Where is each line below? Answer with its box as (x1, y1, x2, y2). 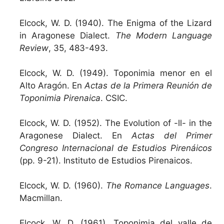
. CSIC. (100, 92, 127, 103)
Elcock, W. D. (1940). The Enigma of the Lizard (19, 17, 212, 28)
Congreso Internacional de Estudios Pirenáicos (19, 142, 212, 153)
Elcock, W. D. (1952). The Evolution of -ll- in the (19, 117, 212, 128)
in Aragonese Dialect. (19, 30, 115, 40)
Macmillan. (19, 192, 62, 203)
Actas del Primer (122, 130, 212, 140)
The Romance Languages (106, 180, 209, 190)
